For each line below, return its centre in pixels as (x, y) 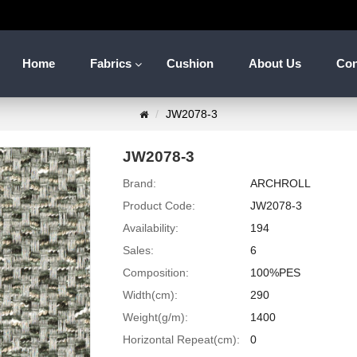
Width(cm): (150, 295)
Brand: (139, 183)
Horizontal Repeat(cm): (181, 339)
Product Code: (159, 206)
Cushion (190, 63)
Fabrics (111, 63)
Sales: (138, 250)
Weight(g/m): (155, 317)
